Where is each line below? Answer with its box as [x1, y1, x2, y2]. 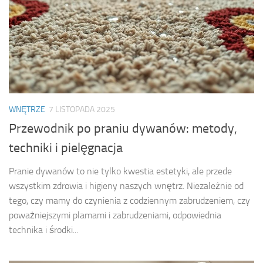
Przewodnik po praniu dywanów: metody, [9, 121, 237, 137]
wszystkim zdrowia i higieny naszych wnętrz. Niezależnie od [9, 180, 244, 192]
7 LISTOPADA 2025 [49, 104, 115, 114]
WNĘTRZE [9, 104, 45, 114]
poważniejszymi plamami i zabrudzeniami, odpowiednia [9, 210, 221, 221]
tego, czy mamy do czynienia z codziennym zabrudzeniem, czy [9, 195, 250, 207]
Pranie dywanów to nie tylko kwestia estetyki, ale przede [9, 166, 232, 177]
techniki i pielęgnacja [9, 140, 123, 156]
